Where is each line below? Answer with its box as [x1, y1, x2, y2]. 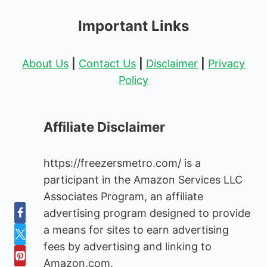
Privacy [208, 57, 245, 70]
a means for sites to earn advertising [44, 223, 229, 237]
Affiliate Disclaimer [44, 119, 166, 135]
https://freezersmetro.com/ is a [44, 157, 201, 170]
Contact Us [79, 57, 136, 70]
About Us [22, 57, 69, 70]
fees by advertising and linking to [44, 240, 212, 253]
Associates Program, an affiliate [44, 190, 204, 203]
